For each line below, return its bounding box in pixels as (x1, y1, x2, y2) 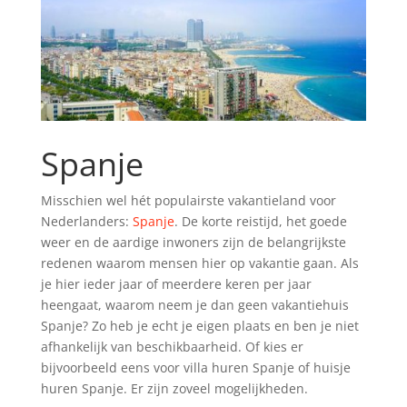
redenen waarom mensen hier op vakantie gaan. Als (40, 253, 359, 272)
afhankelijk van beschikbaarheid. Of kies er (40, 337, 303, 355)
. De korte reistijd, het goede (174, 212, 347, 230)
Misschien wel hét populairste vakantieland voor (40, 191, 336, 209)
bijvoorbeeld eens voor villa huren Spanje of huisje (40, 358, 351, 376)
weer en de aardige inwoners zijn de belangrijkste (40, 233, 346, 251)
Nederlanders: (40, 212, 133, 230)
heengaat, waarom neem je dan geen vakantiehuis (40, 295, 349, 313)
